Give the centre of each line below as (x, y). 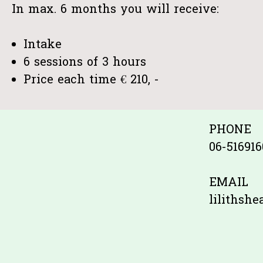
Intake (43, 45)
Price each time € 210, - (91, 80)
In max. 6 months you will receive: (115, 10)
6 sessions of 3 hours (85, 63)
